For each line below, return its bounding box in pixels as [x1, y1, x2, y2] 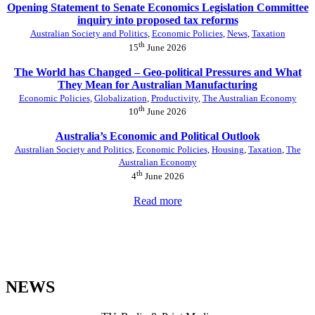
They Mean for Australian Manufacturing [58, 78, 257, 91]
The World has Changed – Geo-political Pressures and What [13, 65, 302, 78]
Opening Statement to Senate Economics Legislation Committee [6, 1, 309, 14]
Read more [133, 194, 182, 207]
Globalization [94, 92, 147, 103]
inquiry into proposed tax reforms [77, 14, 238, 27]
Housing [211, 144, 244, 155]
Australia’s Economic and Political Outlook [55, 130, 260, 143]
